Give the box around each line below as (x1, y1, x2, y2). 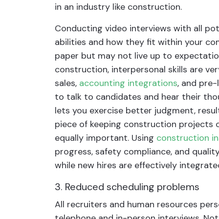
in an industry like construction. (55, 1, 182, 13)
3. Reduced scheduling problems (55, 180, 199, 193)
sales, (55, 77, 79, 89)
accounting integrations (79, 77, 177, 89)
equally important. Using (55, 132, 156, 144)
